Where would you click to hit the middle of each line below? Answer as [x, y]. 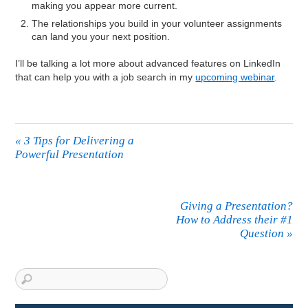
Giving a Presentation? [236, 206]
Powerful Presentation [70, 155]
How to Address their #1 [234, 220]
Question [263, 234]
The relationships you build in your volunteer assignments [157, 23]
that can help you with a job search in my [106, 77]
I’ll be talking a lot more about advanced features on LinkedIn [148, 64]
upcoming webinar [235, 77]
